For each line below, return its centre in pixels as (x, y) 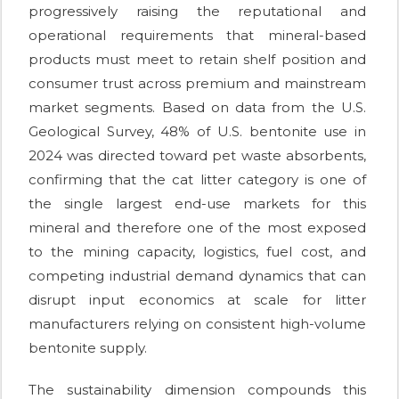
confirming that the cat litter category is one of (197, 180)
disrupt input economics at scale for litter (197, 300)
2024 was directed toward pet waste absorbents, (197, 156)
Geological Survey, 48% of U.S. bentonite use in (197, 132)
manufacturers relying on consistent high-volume (197, 324)
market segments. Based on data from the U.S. (197, 108)
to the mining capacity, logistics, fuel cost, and (197, 252)
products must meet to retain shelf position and (197, 60)
